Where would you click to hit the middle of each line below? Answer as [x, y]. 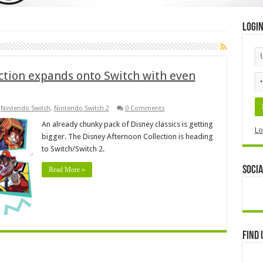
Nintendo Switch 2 [81, 108]
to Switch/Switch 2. [73, 149]
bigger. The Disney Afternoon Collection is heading [127, 136]
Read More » [67, 169]
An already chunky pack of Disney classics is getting [127, 124]
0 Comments [145, 108]
